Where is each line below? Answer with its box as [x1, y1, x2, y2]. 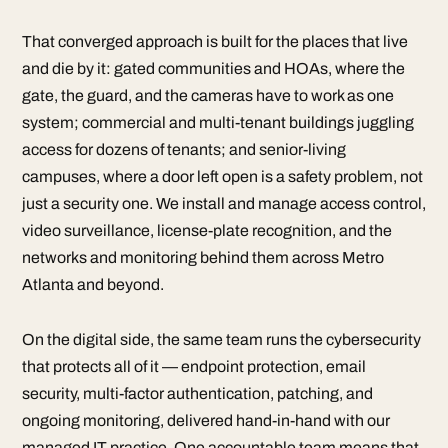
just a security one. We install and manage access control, [22, 195, 426, 212]
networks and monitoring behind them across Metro [22, 249, 384, 266]
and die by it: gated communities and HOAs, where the [22, 60, 405, 77]
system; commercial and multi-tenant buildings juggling [22, 114, 414, 131]
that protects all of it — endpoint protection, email [22, 358, 366, 375]
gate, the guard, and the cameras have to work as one [22, 87, 394, 104]
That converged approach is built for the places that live [22, 33, 408, 50]
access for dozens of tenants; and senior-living [22, 141, 346, 158]
